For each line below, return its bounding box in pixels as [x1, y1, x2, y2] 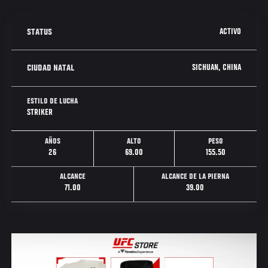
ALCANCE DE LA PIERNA [161, 173, 229, 182]
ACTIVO [219, 27, 241, 36]
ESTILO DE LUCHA [27, 98, 78, 106]
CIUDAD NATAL [27, 63, 75, 73]
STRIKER [27, 108, 53, 117]
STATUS [27, 27, 53, 37]
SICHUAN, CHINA [191, 63, 241, 72]
